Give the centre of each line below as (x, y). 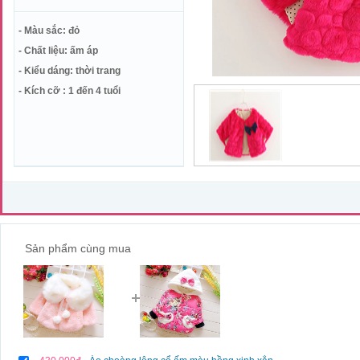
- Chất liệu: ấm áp (58, 51)
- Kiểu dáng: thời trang (70, 71)
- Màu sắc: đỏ (49, 31)
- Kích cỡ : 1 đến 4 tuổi (70, 91)
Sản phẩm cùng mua (78, 248)
